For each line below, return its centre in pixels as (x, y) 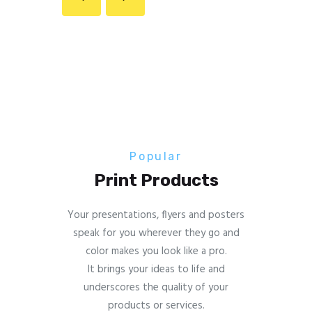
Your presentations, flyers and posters (156, 215)
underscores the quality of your (156, 287)
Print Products (156, 181)
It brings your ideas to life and (156, 269)
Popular (156, 156)
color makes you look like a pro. (156, 251)
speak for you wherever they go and (156, 233)
